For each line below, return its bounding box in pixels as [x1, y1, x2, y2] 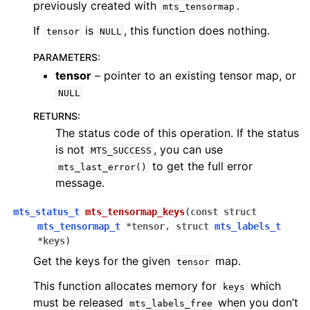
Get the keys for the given [33, 254, 174, 268]
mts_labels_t [215, 221, 281, 232]
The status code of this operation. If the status [55, 126, 299, 140]
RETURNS [33, 110, 77, 122]
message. [55, 176, 104, 190]
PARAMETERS [33, 51, 98, 63]
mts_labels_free [129, 298, 212, 309]
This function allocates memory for [33, 279, 220, 293]
